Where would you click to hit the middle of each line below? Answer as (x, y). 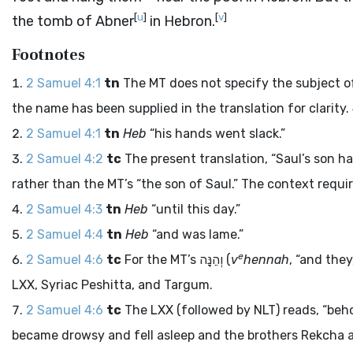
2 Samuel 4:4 (65, 234)
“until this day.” (194, 209)
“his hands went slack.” (216, 134)
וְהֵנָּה (211, 260)
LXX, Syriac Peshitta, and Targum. (112, 285)
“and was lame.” (196, 234)
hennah (266, 260)
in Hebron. (181, 21)
